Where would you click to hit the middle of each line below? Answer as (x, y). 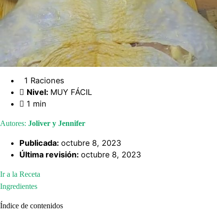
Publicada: (40, 143)
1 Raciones (42, 81)
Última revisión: (50, 154)
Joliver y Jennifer (57, 123)
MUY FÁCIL (71, 92)
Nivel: (39, 92)
